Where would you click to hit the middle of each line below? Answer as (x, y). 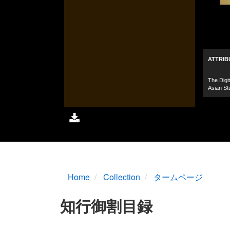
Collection (121, 177)
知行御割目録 (106, 205)
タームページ (178, 177)
